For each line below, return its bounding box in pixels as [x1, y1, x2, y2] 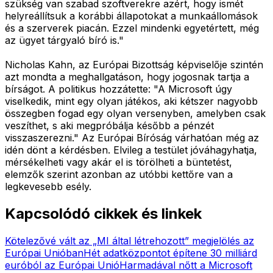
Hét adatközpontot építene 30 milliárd [83, 246, 257, 259]
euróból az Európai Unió [5, 258, 119, 271]
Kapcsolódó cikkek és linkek [5, 204, 202, 222]
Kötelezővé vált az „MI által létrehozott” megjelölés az [5, 234, 254, 247]
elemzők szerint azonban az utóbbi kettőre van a [5, 168, 233, 180]
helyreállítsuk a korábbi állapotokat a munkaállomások [5, 9, 258, 22]
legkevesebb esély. [5, 180, 91, 193]
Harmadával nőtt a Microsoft [119, 258, 252, 271]
